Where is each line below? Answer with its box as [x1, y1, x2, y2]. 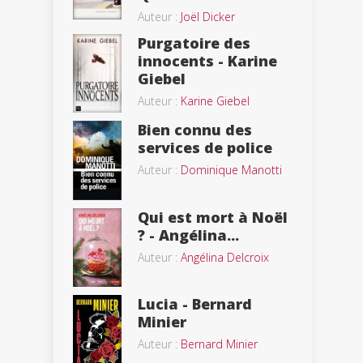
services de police [138, 137, 272, 157]
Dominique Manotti [181, 161, 282, 177]
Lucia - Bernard [138, 293, 252, 314]
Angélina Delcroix [181, 250, 269, 266]
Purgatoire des [138, 33, 250, 53]
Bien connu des [138, 119, 252, 139]
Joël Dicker [181, 9, 235, 25]
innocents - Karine [138, 51, 277, 71]
